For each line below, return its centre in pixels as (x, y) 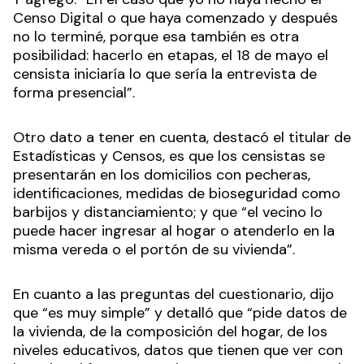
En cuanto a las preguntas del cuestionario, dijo (173, 295)
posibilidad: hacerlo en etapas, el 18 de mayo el (171, 56)
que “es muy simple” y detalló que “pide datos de (180, 313)
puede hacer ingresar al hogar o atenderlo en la (174, 231)
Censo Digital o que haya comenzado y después (175, 18)
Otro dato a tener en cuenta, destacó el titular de (182, 138)
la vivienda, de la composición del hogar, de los (170, 332)
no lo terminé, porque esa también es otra (156, 37)
